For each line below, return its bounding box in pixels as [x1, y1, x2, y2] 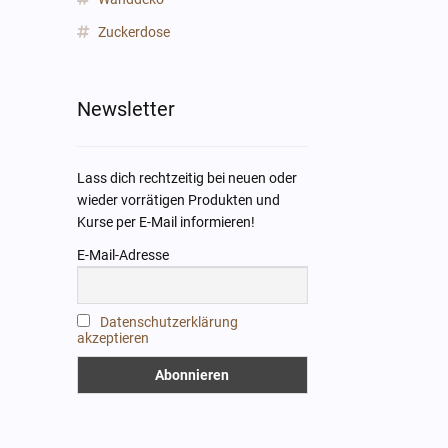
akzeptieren [76, 329, 149, 346]
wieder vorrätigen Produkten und [76, 191, 280, 208]
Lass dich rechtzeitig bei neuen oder [76, 169, 297, 186]
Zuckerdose [98, 24, 171, 40]
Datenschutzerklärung [99, 313, 238, 330]
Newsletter [76, 97, 175, 121]
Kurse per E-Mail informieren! [76, 213, 255, 230]
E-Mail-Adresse [76, 246, 169, 263]
